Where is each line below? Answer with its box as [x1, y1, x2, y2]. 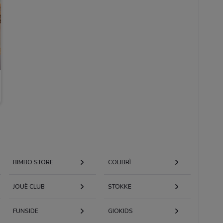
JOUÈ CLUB [12, 182, 45, 191]
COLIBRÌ [108, 158, 131, 166]
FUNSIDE [12, 207, 38, 215]
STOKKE [108, 182, 131, 191]
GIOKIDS [108, 207, 133, 215]
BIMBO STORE [12, 158, 53, 166]
